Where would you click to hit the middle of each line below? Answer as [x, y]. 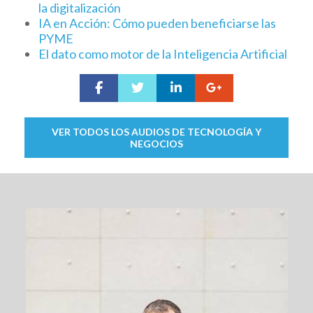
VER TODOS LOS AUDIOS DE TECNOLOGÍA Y [156, 132]
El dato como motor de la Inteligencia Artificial [163, 54]
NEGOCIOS [156, 144]
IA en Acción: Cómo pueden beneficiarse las [157, 23]
